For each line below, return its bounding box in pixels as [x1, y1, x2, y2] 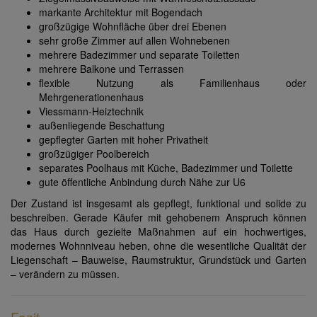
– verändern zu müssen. [11, 267, 120, 282]
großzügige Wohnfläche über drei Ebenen [39, 19, 226, 34]
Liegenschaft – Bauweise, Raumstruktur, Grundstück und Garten [11, 253, 306, 267]
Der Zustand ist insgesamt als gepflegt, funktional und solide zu [11, 196, 306, 211]
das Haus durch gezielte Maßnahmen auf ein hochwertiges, [11, 224, 306, 239]
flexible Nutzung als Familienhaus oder [39, 76, 306, 91]
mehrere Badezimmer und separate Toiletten [39, 47, 240, 62]
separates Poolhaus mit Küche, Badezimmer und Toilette [39, 161, 293, 175]
